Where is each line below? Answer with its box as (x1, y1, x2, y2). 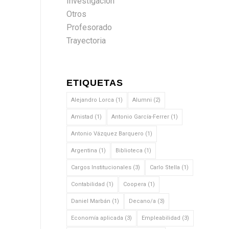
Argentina (71, 147, 97, 154)
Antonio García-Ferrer (111, 113, 169, 120)
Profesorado (66, 22, 112, 32)
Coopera (123, 181, 146, 188)
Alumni (132, 97, 152, 103)
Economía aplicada (71, 215, 123, 221)
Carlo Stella (149, 164, 180, 171)
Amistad (71, 113, 93, 120)
